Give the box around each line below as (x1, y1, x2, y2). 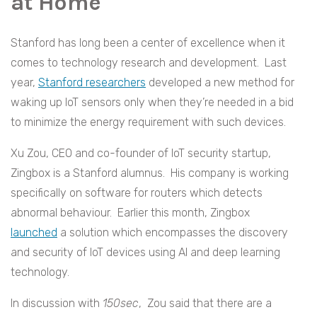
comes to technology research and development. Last (11, 56, 287, 70)
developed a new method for (146, 76, 294, 90)
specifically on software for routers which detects (11, 186, 263, 200)
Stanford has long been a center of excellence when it (11, 36, 285, 50)
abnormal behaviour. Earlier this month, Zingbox (11, 206, 250, 220)
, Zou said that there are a (139, 296, 272, 311)
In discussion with (11, 296, 103, 311)
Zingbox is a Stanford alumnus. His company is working (11, 166, 289, 180)
